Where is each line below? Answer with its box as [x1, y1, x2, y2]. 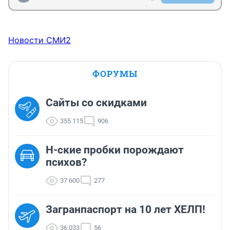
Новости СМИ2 [8, 35, 71, 46]
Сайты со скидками [46, 97, 147, 109]
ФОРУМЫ [92, 68, 138, 80]
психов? [46, 156, 87, 169]
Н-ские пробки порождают [46, 144, 184, 157]
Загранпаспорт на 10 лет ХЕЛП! [46, 203, 205, 216]
